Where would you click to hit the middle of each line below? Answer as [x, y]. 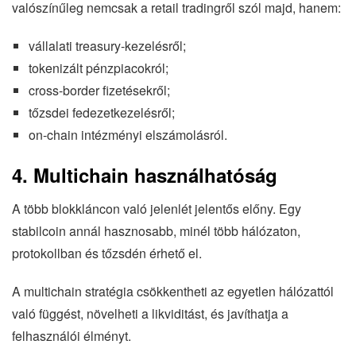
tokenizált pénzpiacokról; [98, 68]
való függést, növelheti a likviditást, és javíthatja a [150, 313]
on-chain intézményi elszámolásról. [128, 134]
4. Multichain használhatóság [145, 174]
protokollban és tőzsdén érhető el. [107, 253]
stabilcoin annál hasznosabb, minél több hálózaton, [156, 230]
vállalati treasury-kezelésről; [107, 45]
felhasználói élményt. [72, 335]
